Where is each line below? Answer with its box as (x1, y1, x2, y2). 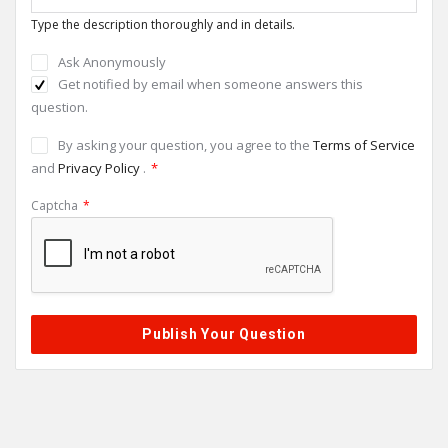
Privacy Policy (58, 159, 143, 177)
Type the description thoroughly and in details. (31, 16, 295, 33)
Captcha (31, 197, 78, 214)
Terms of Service (313, 136, 415, 154)
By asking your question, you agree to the (58, 136, 313, 154)
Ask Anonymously (58, 53, 166, 71)
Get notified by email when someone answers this (58, 75, 363, 93)
